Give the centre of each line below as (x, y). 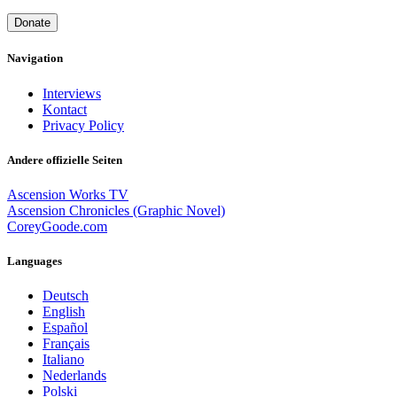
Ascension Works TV (68, 194)
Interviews (72, 93)
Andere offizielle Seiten (65, 160)
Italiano (63, 360)
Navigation (35, 58)
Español (65, 328)
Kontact (65, 109)
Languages (35, 261)
